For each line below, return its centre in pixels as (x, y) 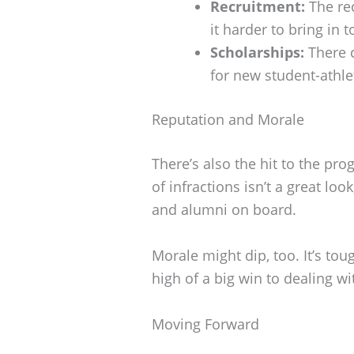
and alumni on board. (224, 209)
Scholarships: (257, 52)
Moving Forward (205, 324)
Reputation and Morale (228, 119)
